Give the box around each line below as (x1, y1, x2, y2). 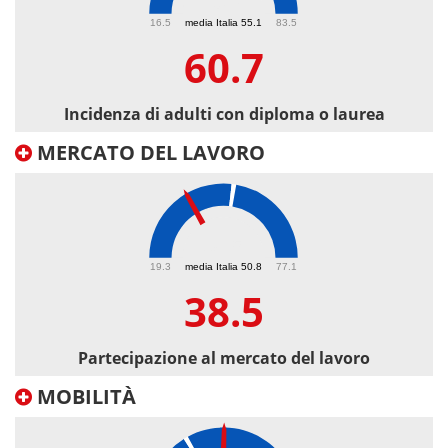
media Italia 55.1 (185, 16, 262, 28)
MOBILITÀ (32, 383, 136, 411)
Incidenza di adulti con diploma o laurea (63, 103, 385, 126)
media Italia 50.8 (185, 260, 262, 272)
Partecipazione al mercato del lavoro (78, 347, 370, 370)
